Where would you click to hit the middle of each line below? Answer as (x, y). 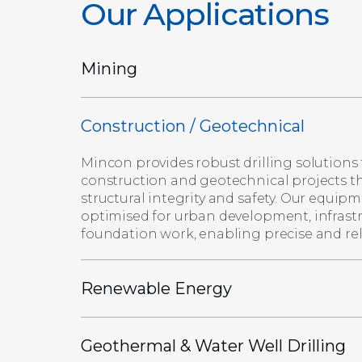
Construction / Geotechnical (193, 126)
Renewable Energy (156, 288)
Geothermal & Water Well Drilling (213, 345)
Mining (109, 68)
